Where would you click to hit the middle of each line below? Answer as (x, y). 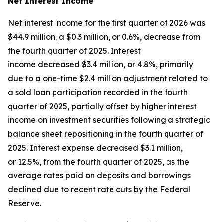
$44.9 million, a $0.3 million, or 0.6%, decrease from (104, 37)
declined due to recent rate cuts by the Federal (99, 189)
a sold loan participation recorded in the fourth (98, 92)
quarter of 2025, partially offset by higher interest (102, 106)
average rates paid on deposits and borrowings (99, 175)
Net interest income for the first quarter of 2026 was (107, 23)
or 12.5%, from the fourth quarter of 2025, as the (99, 162)
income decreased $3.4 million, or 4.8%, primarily (101, 64)
